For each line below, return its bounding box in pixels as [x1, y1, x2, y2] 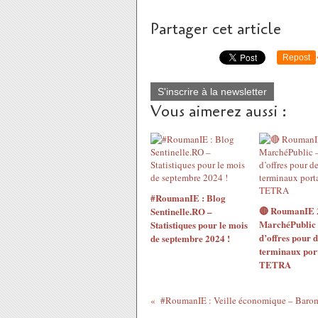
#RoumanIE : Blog [150, 191, 226, 204]
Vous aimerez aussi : [150, 101, 287, 122]
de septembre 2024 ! [150, 231, 230, 245]
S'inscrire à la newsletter [158, 86, 267, 97]
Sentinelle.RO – [150, 204, 212, 218]
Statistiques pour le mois [150, 218, 248, 231]
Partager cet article [150, 18, 281, 40]
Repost [283, 53, 310, 62]
